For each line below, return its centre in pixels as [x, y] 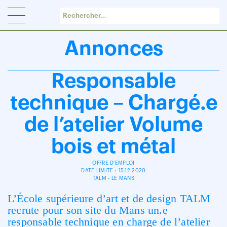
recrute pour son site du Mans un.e [88, 210]
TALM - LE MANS [113, 178]
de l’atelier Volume [113, 125]
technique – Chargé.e [113, 103]
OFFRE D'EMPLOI [113, 163]
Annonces [113, 49]
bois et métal [113, 146]
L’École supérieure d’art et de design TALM [109, 198]
